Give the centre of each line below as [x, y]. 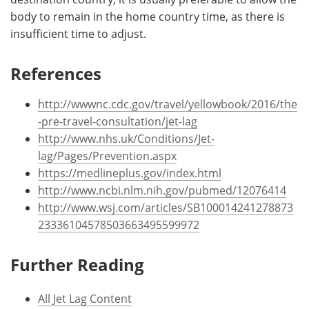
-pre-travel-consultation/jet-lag [118, 121]
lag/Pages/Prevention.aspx [107, 155]
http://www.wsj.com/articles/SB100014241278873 [166, 207]
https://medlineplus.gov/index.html [130, 172]
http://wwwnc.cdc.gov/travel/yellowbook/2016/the [168, 103]
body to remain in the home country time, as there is [148, 16]
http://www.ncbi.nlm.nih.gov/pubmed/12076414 [162, 190]
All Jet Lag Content [85, 298]
